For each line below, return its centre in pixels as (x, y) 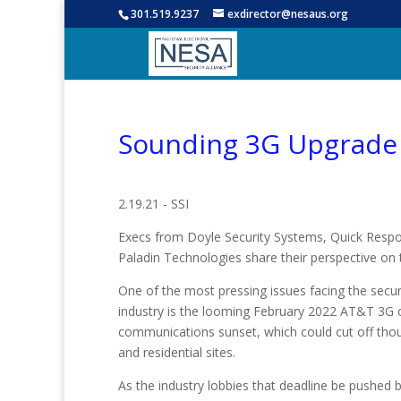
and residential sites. (177, 352)
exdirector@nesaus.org (288, 14)
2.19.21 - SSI (154, 204)
